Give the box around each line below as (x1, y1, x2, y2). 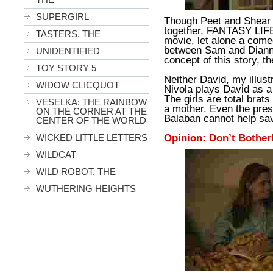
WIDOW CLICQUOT (36, 80, 119, 90)
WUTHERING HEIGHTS (36, 183, 136, 194)
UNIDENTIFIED (36, 46, 100, 56)
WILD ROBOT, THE (36, 166, 116, 177)
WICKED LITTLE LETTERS (36, 132, 147, 143)
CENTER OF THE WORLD (36, 115, 146, 126)
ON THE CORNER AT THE (36, 106, 147, 116)
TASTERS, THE (36, 29, 101, 39)
